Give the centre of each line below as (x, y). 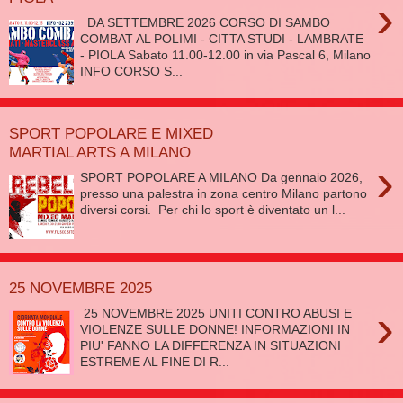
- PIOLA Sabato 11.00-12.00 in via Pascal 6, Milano (226, 55)
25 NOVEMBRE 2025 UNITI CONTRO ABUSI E (216, 313)
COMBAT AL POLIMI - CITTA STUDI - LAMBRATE (222, 39)
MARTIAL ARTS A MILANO (100, 152)
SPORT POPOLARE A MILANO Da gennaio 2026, (222, 178)
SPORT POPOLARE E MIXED (111, 133)
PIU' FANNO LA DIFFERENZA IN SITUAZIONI (211, 346)
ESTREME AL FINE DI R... (155, 362)
